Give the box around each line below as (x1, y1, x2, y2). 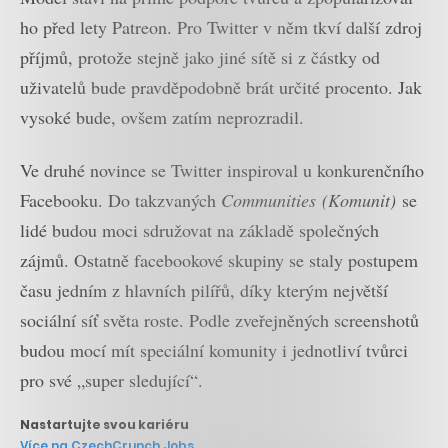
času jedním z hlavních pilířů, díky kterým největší (20, 277, 388, 302)
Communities (221, 187, 316, 212)
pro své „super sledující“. (20, 367, 203, 392)
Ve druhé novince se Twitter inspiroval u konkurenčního (20, 157, 424, 182)
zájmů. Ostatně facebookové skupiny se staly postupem (20, 247, 418, 272)
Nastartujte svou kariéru (20, 416, 189, 434)
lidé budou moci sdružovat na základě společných (20, 217, 379, 242)
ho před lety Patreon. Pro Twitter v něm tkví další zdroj (20, 15, 422, 40)
